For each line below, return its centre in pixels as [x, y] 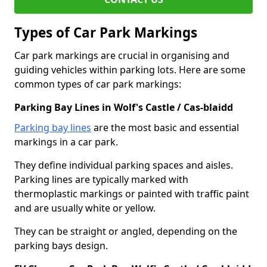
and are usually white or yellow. [85, 208]
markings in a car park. [66, 142]
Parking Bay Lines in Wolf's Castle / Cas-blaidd [124, 107]
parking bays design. [61, 245]
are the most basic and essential [165, 127]
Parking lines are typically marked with [101, 179]
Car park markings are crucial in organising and [122, 55]
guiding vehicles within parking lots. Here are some [130, 69]
